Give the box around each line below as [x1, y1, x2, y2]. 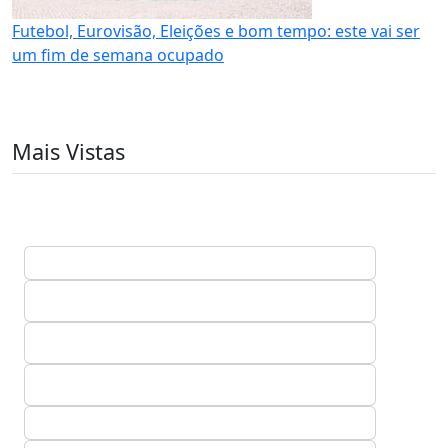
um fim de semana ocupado [12, 44, 224, 66]
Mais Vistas [12, 137, 125, 166]
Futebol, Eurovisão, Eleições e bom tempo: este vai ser [12, 20, 420, 42]
